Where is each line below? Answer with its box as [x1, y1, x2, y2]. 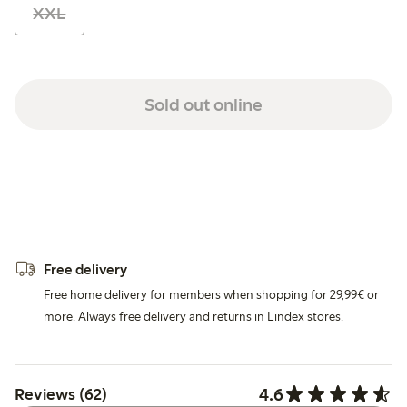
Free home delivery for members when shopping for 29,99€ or [44, 286, 379, 303]
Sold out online [144, 93, 263, 115]
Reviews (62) [15, 384, 107, 405]
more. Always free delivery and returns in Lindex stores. [44, 308, 343, 324]
